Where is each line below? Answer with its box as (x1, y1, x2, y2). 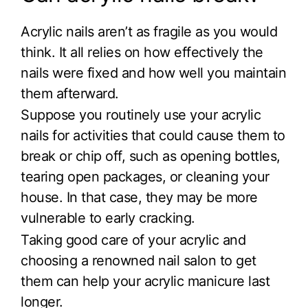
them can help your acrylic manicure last (21, 273, 269, 290)
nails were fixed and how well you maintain (21, 64, 286, 81)
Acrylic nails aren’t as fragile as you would (21, 23, 277, 40)
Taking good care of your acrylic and (21, 232, 245, 249)
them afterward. (21, 85, 119, 102)
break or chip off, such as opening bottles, (21, 148, 280, 165)
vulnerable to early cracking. (21, 210, 195, 227)
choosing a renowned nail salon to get (21, 252, 256, 269)
